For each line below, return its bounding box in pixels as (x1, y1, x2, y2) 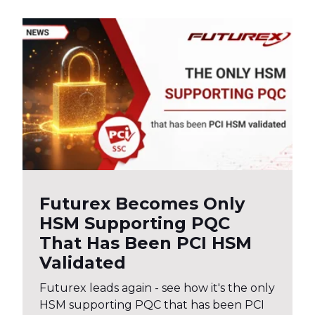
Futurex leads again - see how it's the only (39, 281, 275, 295)
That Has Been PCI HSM (39, 233, 252, 253)
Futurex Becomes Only (39, 193, 245, 214)
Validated (39, 252, 126, 273)
